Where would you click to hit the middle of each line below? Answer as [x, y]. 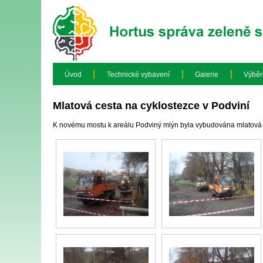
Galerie [207, 75]
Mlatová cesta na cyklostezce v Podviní [151, 105]
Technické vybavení [138, 75]
